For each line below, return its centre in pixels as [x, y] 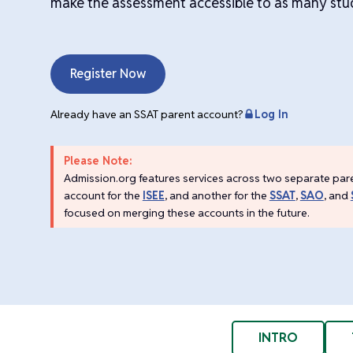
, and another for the [217, 195]
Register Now [108, 73]
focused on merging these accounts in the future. [186, 212]
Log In [271, 114]
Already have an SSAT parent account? [147, 114]
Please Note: [98, 160]
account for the [103, 195]
